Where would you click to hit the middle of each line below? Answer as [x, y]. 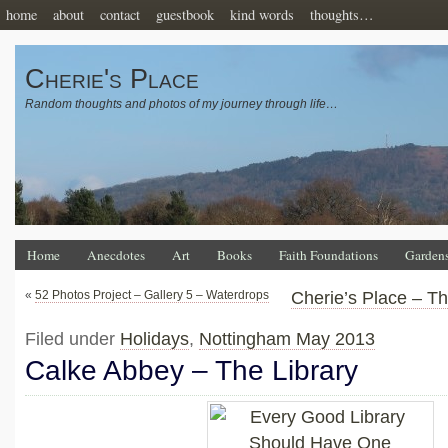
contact [120, 14]
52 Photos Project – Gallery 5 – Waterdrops [152, 295]
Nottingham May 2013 [287, 339]
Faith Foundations [328, 255]
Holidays [154, 339]
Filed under [72, 339]
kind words [262, 14]
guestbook [185, 14]
